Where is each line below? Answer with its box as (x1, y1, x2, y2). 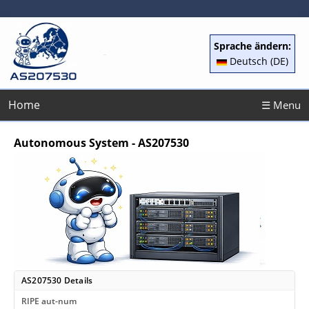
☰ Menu (261, 98, 301, 112)
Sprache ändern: (214, 39, 291, 52)
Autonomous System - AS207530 (14, 135, 189, 150)
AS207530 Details (21, 275, 93, 286)
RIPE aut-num (21, 295, 77, 307)
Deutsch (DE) (227, 54, 288, 68)
